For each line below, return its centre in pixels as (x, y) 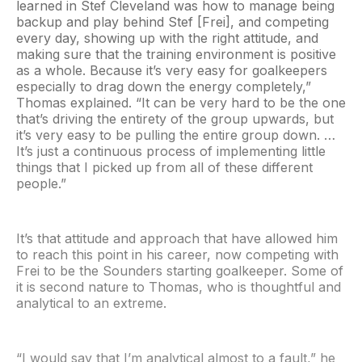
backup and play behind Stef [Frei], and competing (173, 22)
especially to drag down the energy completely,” (164, 87)
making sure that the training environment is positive (176, 55)
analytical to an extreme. (93, 303)
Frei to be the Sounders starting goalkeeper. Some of (180, 271)
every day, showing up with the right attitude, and (167, 38)
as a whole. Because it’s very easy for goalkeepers (172, 71)
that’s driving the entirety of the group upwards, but (175, 119)
